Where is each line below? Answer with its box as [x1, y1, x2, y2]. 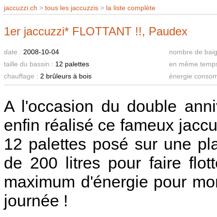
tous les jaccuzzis [45, 4, 98, 12]
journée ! [4, 191, 68, 210]
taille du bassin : [4, 60, 55, 68]
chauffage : [4, 72, 40, 80]
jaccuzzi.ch [4, 4, 37, 12]
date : [4, 48, 23, 56]
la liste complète [106, 4, 155, 12]
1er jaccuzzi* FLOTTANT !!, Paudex [4, 25, 187, 38]
